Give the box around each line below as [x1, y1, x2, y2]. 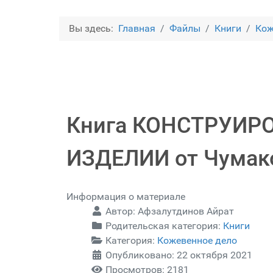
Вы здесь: [69, 23, 118, 35]
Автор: [103, 205, 138, 218]
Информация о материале [66, 191, 185, 203]
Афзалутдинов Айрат [138, 205, 234, 218]
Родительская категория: [103, 220, 223, 232]
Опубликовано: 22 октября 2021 [105, 249, 252, 261]
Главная [118, 23, 155, 35]
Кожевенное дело [157, 235, 237, 247]
